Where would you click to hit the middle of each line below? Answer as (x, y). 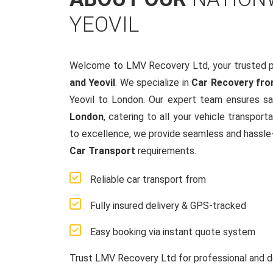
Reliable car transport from (148, 179)
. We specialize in (154, 83)
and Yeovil (93, 83)
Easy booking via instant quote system (173, 232)
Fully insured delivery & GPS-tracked (168, 206)
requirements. (166, 151)
